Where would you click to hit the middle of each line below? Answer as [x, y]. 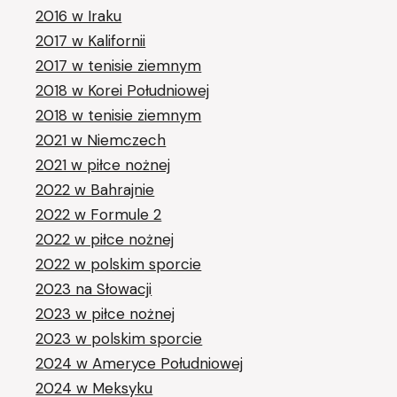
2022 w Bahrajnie [95, 189]
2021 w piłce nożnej [103, 164]
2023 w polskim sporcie [119, 338]
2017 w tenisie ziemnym [119, 65]
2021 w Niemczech [101, 140]
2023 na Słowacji [94, 288]
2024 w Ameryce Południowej [140, 363]
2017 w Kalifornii [91, 40]
